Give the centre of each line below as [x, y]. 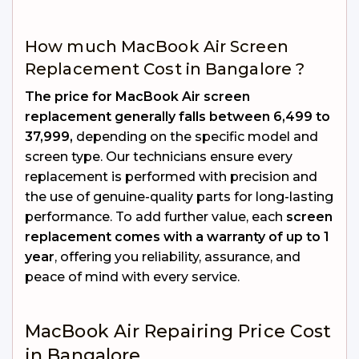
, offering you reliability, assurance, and [177, 257]
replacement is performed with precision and [171, 177]
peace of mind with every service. [132, 277]
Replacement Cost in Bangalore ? [165, 69]
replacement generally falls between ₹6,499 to [177, 117]
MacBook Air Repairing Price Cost [178, 331]
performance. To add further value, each [155, 217]
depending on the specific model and [196, 137]
